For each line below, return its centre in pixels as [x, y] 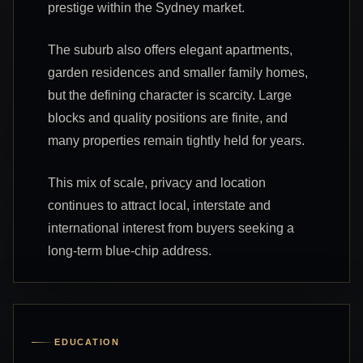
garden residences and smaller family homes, [178, 72]
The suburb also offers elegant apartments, [170, 49]
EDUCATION [87, 342]
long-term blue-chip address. [130, 250]
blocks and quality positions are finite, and [168, 117]
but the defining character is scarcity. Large [170, 95]
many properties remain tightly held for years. [176, 140]
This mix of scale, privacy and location [157, 182]
